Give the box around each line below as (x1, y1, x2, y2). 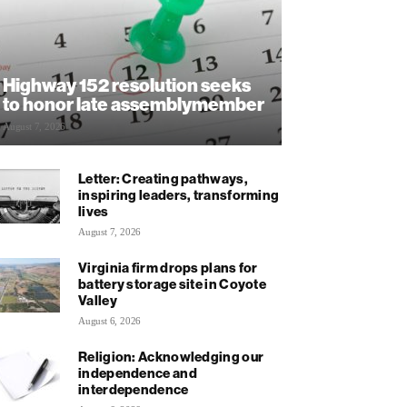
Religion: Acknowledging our (78, 347, 264, 365)
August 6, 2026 (78, 314, 142, 326)
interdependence (78, 380, 189, 398)
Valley (78, 291, 117, 309)
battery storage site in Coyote (78, 274, 267, 293)
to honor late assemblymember (3, 92, 264, 115)
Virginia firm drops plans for (78, 258, 258, 276)
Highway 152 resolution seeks (3, 73, 251, 96)
